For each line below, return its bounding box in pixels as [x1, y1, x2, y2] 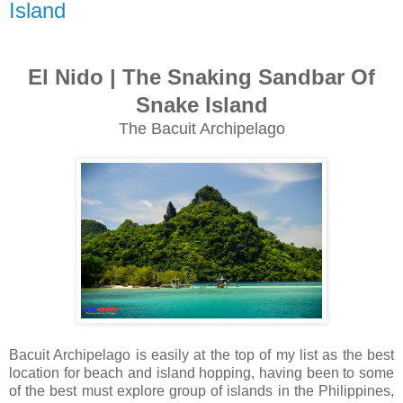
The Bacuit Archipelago [118, 119, 285, 138]
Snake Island [135, 92, 268, 117]
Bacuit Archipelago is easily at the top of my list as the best [9, 346, 394, 363]
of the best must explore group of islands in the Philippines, [9, 382, 394, 399]
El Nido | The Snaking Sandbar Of [28, 64, 375, 89]
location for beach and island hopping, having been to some [9, 364, 394, 381]
